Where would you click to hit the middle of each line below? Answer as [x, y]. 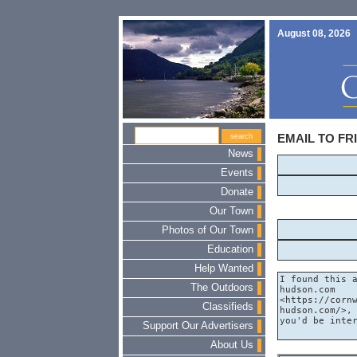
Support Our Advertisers [198, 326]
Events [237, 173]
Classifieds [228, 307]
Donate [237, 192]
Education [230, 249]
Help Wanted [224, 269]
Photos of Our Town [207, 230]
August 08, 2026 [314, 33]
